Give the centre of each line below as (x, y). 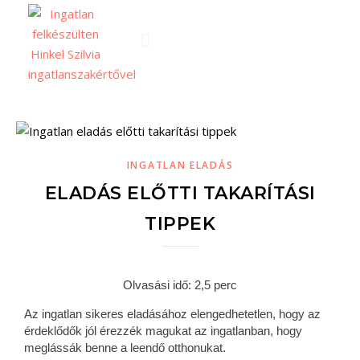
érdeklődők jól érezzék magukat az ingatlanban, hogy (163, 331)
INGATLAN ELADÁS (180, 165)
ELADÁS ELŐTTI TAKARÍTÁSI (180, 193)
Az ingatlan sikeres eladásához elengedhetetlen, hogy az (172, 314)
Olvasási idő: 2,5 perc (180, 285)
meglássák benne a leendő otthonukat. (125, 348)
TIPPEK (180, 224)
